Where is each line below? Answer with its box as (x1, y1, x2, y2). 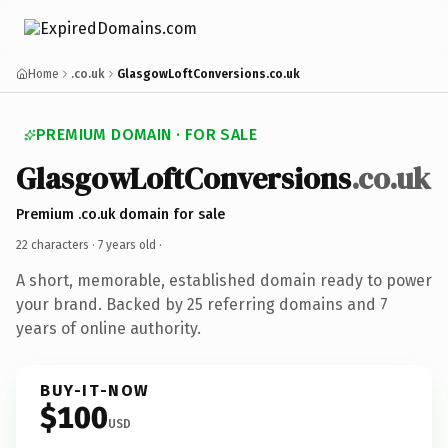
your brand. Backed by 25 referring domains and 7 (16, 294, 388, 314)
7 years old (98, 237, 156, 252)
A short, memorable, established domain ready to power (16, 270, 432, 290)
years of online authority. (16, 318, 201, 338)
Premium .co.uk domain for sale (16, 205, 225, 223)
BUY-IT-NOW (40, 380, 150, 400)
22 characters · (16, 237, 98, 252)
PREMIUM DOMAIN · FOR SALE (36, 125, 257, 144)
